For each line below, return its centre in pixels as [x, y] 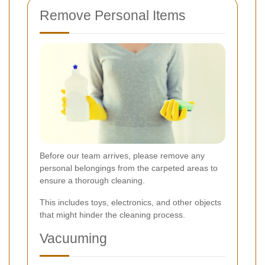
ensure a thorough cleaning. [92, 180]
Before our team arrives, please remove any [122, 155]
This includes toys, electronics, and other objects [130, 202]
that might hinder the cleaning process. [112, 214]
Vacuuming [73, 238]
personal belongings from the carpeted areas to [129, 168]
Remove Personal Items [113, 16]
